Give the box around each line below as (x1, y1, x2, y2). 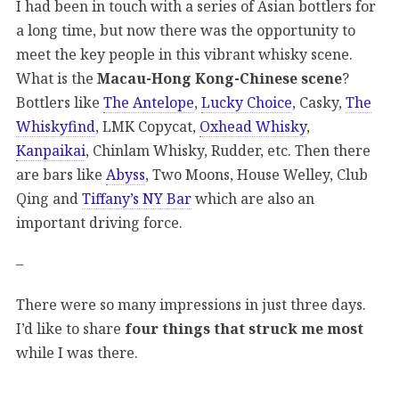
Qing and (16, 188, 82, 208)
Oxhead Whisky (199, 116, 306, 136)
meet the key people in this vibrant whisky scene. (16, 44, 353, 64)
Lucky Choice (201, 92, 292, 112)
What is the (16, 68, 97, 88)
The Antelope (103, 92, 194, 112)
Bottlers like (16, 92, 103, 112)
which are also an (191, 188, 314, 208)
